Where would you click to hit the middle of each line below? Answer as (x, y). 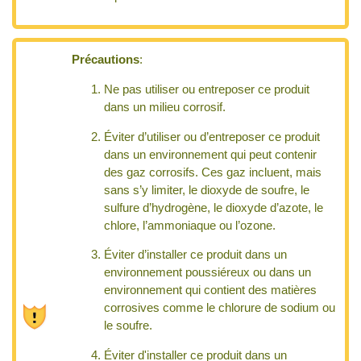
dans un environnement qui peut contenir (211, 154)
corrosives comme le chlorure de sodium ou (220, 308)
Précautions (106, 60)
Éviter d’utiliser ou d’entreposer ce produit (212, 137)
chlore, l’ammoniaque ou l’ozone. (190, 225)
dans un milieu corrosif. (165, 107)
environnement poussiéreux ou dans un (208, 273)
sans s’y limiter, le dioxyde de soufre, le (207, 190)
